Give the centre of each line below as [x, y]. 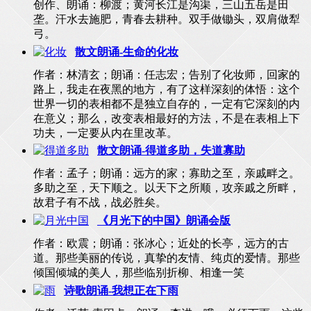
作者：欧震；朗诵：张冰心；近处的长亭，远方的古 [161, 244]
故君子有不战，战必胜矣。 [100, 203]
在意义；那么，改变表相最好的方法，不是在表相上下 [167, 118]
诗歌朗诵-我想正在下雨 [121, 291]
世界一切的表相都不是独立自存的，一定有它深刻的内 [167, 103]
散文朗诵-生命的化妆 [127, 51]
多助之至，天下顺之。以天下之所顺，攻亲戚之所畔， [167, 188]
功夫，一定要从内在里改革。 [106, 133]
